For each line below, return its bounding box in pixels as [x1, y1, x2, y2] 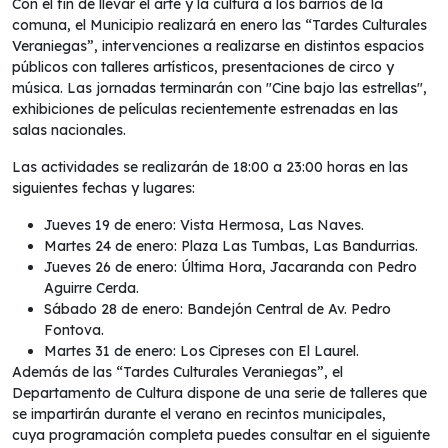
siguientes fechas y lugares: [12, 178, 195, 197]
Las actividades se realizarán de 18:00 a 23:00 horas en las [12, 157, 408, 176]
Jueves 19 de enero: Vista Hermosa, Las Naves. [44, 215, 364, 234]
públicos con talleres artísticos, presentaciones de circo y [12, 57, 394, 76]
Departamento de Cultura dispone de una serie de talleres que [12, 383, 427, 402]
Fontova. [44, 320, 104, 339]
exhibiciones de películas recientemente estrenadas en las [12, 99, 398, 118]
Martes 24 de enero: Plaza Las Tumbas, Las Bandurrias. [44, 236, 418, 255]
